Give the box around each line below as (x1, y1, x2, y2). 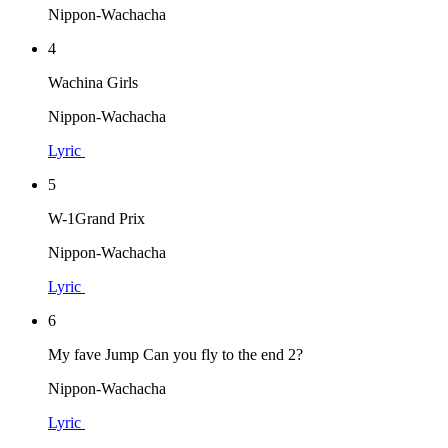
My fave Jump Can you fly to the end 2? (48, 345, 303, 363)
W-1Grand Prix (48, 209, 145, 227)
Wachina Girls (48, 73, 138, 91)
